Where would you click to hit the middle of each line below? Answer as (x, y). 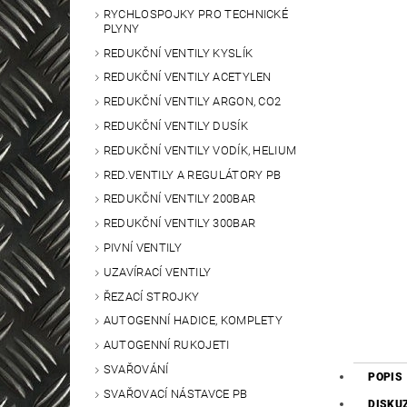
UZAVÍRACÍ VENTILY (157, 272)
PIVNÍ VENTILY (142, 248)
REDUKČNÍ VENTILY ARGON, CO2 (192, 102)
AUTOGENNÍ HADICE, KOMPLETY (193, 321)
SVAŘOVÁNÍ (136, 370)
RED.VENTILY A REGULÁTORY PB (192, 174)
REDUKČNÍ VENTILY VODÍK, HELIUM (200, 150)
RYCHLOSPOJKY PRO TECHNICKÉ (196, 14)
